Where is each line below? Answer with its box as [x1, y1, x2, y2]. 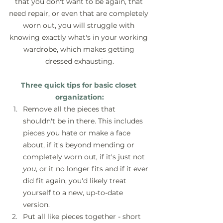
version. [23, 200, 50, 210]
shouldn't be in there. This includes [23, 116, 145, 126]
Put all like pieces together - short [23, 212, 143, 222]
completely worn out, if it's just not [23, 152, 147, 162]
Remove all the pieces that [23, 105, 117, 114]
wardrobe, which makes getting [23, 45, 136, 54]
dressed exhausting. [45, 57, 114, 66]
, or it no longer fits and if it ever [36, 164, 150, 174]
